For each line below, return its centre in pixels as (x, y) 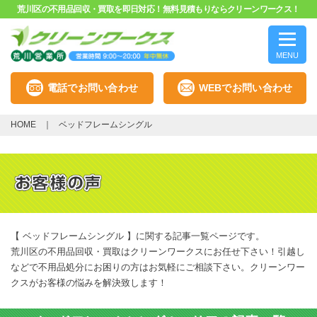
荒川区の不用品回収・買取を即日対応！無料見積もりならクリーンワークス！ (158, 9)
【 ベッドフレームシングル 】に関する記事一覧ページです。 (138, 236)
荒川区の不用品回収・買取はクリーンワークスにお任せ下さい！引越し (158, 251)
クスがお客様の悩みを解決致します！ (89, 282)
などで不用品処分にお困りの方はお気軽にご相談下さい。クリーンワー (158, 267)
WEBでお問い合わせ (246, 88)
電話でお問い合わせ (93, 88)
